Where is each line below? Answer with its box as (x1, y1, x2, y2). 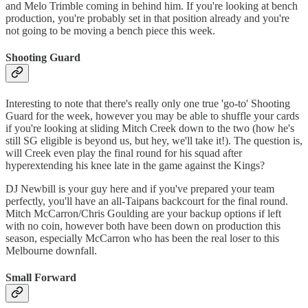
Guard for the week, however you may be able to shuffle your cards (5, 109, 299, 122)
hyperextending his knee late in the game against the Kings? (5, 159, 265, 171)
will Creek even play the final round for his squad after (5, 146, 242, 159)
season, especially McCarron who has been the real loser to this (5, 232, 279, 244)
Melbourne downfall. (5, 244, 97, 256)
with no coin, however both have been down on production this (5, 219, 280, 232)
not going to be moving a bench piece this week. (5, 25, 215, 37)
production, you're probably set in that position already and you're (5, 12, 289, 25)
